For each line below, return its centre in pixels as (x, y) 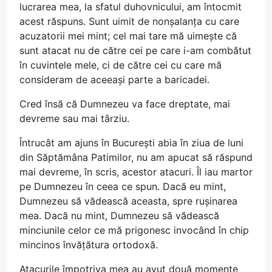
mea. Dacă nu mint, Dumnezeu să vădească (119, 216)
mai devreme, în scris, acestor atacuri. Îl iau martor (136, 172)
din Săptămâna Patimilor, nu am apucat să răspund (136, 157)
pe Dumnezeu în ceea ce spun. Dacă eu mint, (123, 186)
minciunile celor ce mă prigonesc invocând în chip (134, 230)
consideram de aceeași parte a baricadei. (114, 80)
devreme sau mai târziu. (74, 118)
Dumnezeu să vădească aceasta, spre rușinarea (128, 201)
